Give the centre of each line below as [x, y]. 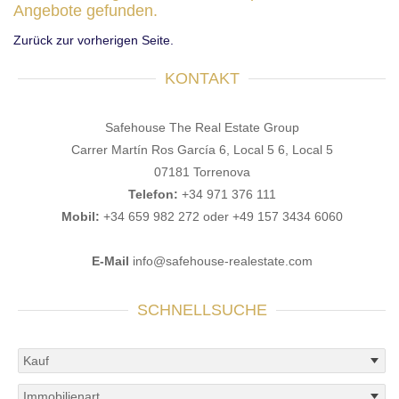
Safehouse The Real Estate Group [202, 127]
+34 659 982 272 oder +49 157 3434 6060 [223, 216]
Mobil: [80, 216]
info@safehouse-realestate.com [222, 261]
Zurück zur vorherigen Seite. [94, 40]
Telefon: [153, 194]
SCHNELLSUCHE [202, 309]
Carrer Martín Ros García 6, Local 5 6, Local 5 [202, 149]
